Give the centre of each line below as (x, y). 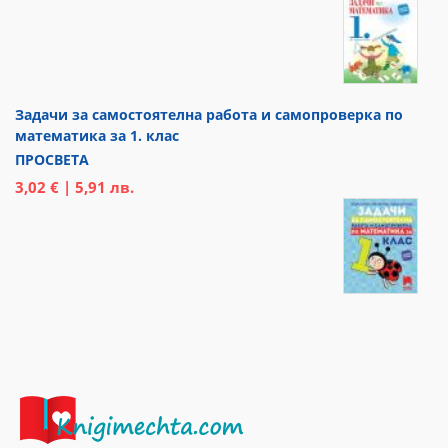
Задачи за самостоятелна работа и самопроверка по (209, 114)
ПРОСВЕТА (52, 159)
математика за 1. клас (97, 135)
